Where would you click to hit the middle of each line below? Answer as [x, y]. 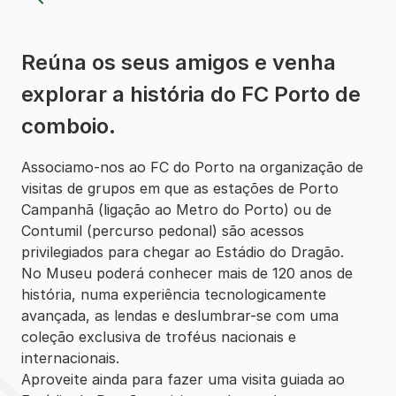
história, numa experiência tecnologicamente [174, 294]
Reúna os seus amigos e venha [179, 62]
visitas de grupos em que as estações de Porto [180, 188]
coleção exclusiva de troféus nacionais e [159, 337]
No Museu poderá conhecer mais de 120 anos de [187, 273]
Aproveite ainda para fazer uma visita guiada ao [183, 379]
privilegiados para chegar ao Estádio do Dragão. [183, 252]
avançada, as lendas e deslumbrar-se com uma [180, 316]
